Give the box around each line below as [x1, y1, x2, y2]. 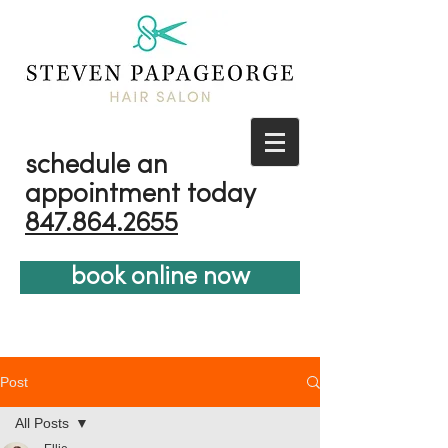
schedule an [25, 154, 168, 179]
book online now [70, 266, 250, 289]
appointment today [25, 183, 256, 208]
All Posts [15, 415, 69, 431]
